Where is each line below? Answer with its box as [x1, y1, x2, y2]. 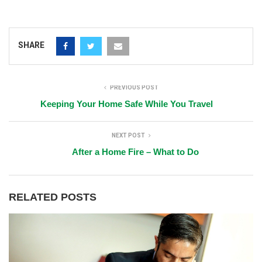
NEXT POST [111, 132, 145, 139]
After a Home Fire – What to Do [72, 146, 199, 157]
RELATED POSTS [9, 191, 96, 203]
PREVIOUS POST [109, 84, 158, 91]
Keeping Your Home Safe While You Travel [40, 98, 213, 109]
